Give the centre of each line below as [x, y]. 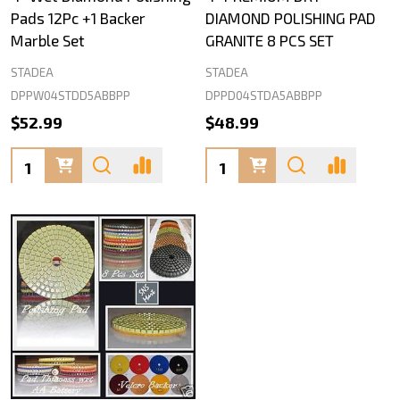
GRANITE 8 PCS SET [269, 40]
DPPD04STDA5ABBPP [263, 96]
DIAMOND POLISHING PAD [290, 17]
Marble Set [48, 40]
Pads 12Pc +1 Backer [78, 17]
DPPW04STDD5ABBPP [71, 96]
